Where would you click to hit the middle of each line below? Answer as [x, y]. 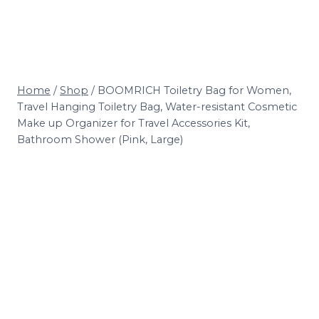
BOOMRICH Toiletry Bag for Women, [194, 90]
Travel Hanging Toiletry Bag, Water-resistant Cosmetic [157, 107]
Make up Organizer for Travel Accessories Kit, [134, 123]
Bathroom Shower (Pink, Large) [100, 140]
